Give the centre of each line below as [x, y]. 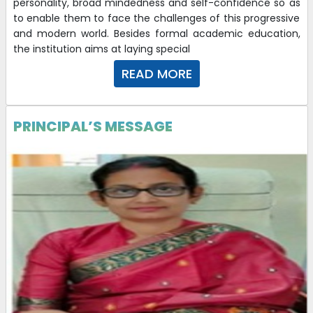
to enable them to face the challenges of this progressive [156, 18]
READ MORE [156, 73]
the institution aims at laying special [101, 49]
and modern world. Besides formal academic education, [156, 33]
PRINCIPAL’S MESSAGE [93, 126]
